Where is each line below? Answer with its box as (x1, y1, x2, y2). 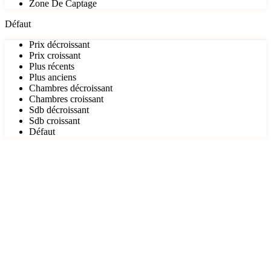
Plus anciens (29, 72, 76, 83)
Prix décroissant (29, 39, 90, 50)
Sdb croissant (29, 116, 80, 126)
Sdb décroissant (29, 105, 89, 116)
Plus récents (29, 61, 74, 72)
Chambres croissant (29, 94, 103, 105)
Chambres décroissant (29, 83, 113, 94)
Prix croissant (29, 50, 80, 61)
